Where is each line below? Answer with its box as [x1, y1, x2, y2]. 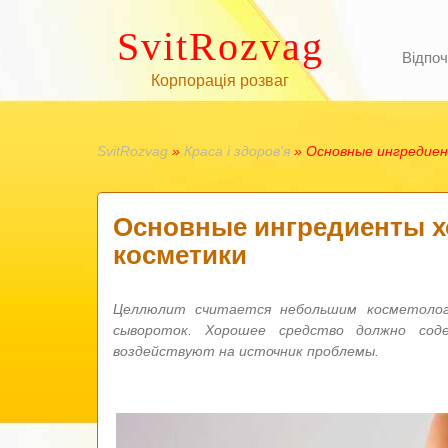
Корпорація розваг [151, 72, 289, 89]
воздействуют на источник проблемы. [113, 343, 379, 359]
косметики [113, 240, 247, 270]
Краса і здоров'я [184, 143, 290, 159]
